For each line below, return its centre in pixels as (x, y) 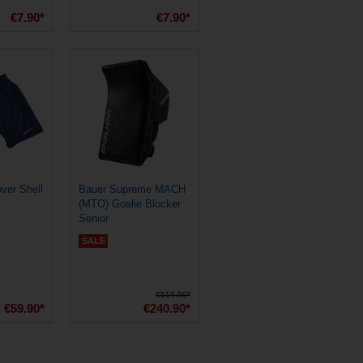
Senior (94, 218)
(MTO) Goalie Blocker (130, 204)
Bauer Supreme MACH (132, 189)
